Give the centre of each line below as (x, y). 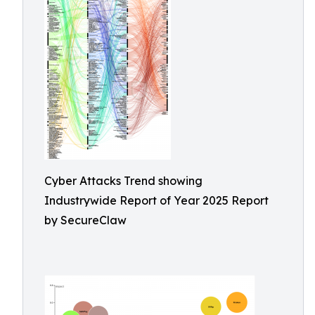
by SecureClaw (85, 220)
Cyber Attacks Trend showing (123, 181)
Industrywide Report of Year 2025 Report (156, 200)
